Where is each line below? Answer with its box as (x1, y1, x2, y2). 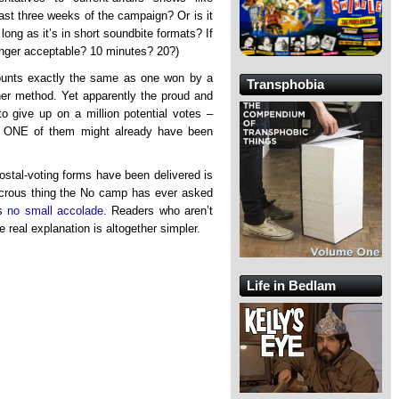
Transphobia (247, 77, 324, 93)
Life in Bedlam (247, 277, 336, 293)
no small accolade (7, 203, 104, 217)
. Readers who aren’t (103, 203, 214, 217)
